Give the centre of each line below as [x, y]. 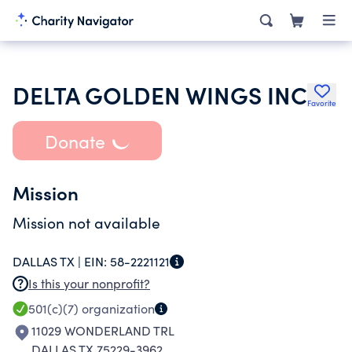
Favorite [322, 103]
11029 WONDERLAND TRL [103, 330]
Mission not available [86, 222]
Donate [75, 141]
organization [117, 308]
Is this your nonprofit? [89, 283]
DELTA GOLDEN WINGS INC [160, 94]
